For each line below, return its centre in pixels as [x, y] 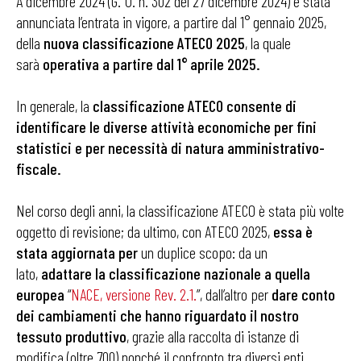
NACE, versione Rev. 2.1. [134, 294]
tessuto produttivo [71, 336]
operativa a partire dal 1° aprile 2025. [151, 64]
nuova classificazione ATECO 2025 [144, 43]
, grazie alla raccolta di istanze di [213, 336]
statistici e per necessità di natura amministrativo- [170, 147]
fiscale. [39, 168]
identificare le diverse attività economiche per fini [166, 127]
